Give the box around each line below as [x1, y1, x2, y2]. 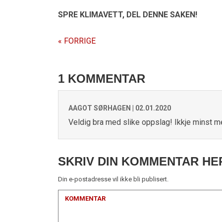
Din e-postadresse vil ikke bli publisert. [58, 175, 168, 183]
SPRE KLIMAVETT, [58, 10, 124, 19]
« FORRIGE [58, 36, 96, 46]
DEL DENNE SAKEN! [124, 10, 197, 19]
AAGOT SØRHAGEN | [68, 104, 135, 112]
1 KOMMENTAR [58, 72, 145, 85]
